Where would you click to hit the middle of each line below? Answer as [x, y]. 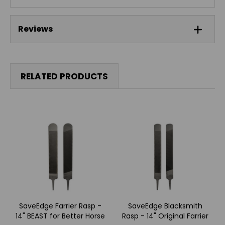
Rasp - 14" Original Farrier [165, 216]
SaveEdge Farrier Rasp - [60, 206]
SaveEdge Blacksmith [165, 206]
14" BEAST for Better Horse [60, 216]
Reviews [35, 29]
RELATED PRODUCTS [64, 76]
